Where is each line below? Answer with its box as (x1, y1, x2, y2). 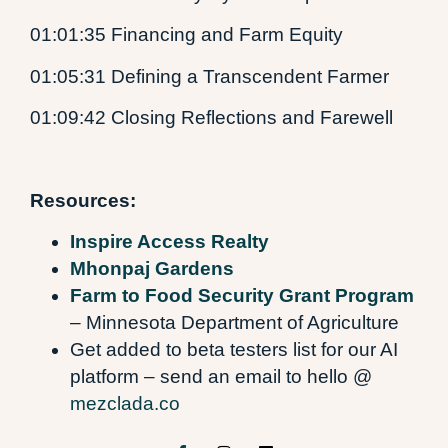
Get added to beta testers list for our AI (70, 339, 398, 361)
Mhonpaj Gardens (70, 258, 234, 280)
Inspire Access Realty (70, 231, 269, 253)
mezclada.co (70, 393, 180, 415)
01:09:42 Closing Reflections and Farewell (30, 107, 393, 129)
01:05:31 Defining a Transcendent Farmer (30, 65, 389, 87)
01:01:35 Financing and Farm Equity (30, 24, 343, 46)
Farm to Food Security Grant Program (70, 285, 414, 307)
